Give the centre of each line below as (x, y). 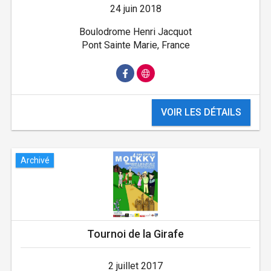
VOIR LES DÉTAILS (201, 113)
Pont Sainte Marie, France (135, 45)
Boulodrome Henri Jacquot (135, 32)
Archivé (35, 160)
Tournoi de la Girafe (135, 234)
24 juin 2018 (135, 9)
